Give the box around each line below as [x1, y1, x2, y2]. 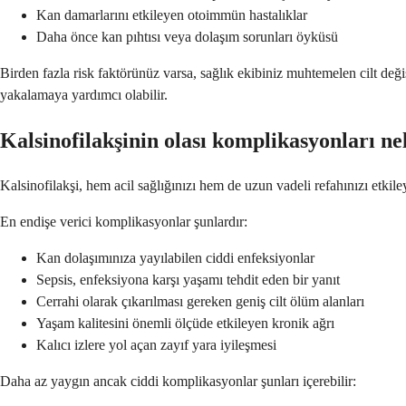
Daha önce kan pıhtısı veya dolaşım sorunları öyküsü [36, 29, 338, 45]
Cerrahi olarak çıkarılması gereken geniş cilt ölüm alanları [36, 294, 364, 310]
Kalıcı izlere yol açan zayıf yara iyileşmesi [36, 337, 276, 353]
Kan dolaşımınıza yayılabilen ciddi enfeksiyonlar [36, 250, 314, 266]
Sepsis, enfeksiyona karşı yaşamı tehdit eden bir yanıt [36, 272, 340, 288]
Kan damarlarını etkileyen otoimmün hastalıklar [36, 7, 307, 24]
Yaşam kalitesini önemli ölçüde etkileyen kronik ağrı [36, 315, 334, 332]
